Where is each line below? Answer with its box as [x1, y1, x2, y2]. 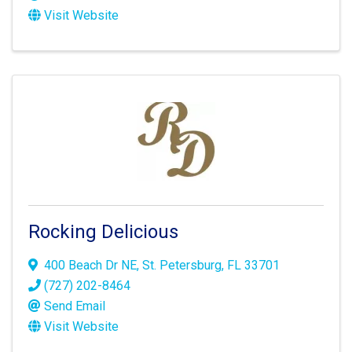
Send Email [44, 299, 105, 313]
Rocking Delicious [28, 221, 178, 243]
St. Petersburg [142, 258, 222, 273]
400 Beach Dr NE [44, 258, 137, 273]
